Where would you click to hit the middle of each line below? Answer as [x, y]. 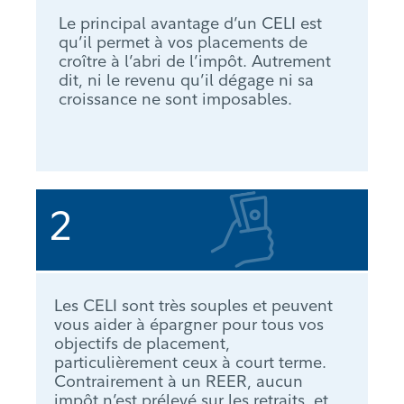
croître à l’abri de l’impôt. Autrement [195, 61]
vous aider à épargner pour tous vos [189, 325]
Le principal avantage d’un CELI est [190, 23]
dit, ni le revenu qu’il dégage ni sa [186, 80]
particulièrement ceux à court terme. [190, 363]
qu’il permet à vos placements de [183, 42]
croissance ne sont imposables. [175, 99]
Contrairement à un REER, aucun [179, 381]
